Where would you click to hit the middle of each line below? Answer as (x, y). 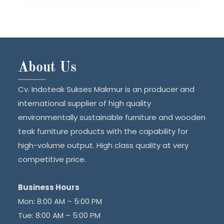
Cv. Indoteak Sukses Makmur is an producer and (106, 89)
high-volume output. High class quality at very (103, 145)
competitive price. (52, 159)
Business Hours (49, 187)
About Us (47, 68)
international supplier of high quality (85, 103)
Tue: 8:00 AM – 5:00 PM (59, 215)
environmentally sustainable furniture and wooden (112, 117)
